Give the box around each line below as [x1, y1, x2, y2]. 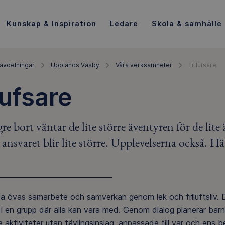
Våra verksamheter [116, 61, 172, 69]
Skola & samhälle [151, 19, 222, 28]
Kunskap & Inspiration [6, 19, 96, 28]
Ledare [109, 19, 138, 28]
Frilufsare [188, 61, 216, 69]
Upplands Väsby [51, 61, 99, 69]
